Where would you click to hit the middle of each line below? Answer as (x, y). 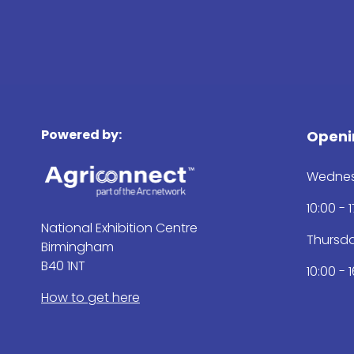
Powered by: (81, 135)
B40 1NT (63, 265)
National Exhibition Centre (119, 228)
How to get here (90, 297)
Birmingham (77, 247)
